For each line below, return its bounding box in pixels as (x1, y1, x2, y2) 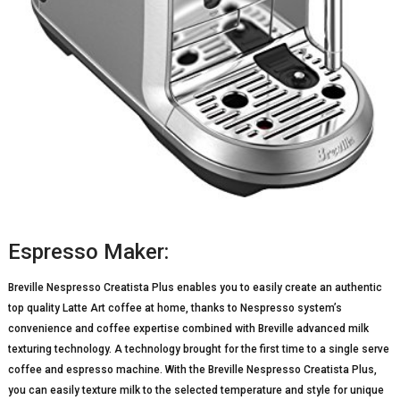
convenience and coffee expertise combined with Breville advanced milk (7, 321, 369, 335)
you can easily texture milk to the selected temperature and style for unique (7, 383, 384, 396)
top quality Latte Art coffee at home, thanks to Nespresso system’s (7, 301, 342, 314)
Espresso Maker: (7, 238, 169, 264)
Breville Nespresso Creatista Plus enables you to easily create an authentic (7, 280, 382, 294)
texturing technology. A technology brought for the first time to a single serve (7, 342, 389, 355)
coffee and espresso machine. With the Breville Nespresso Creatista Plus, (7, 362, 377, 376)
